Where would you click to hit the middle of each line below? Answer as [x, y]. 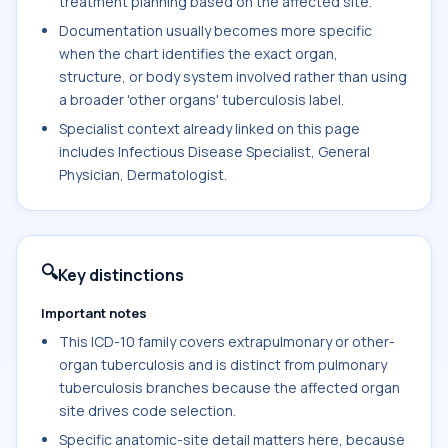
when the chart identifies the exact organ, [198, 53]
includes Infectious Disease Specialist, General [214, 151]
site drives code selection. [147, 410]
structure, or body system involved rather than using [233, 76]
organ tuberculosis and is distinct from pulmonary [223, 364]
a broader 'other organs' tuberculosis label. [201, 99]
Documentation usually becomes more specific [215, 30]
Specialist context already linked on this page [209, 128]
